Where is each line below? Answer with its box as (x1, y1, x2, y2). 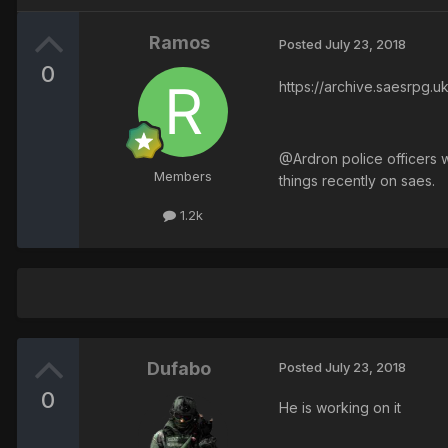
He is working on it (279, 399, 401, 417)
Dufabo (147, 358, 211, 380)
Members (154, 168, 212, 185)
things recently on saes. (279, 172, 435, 190)
